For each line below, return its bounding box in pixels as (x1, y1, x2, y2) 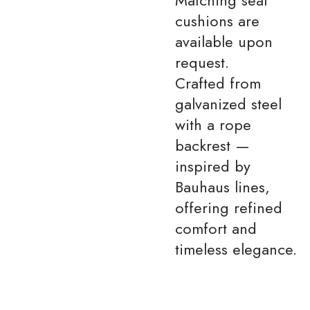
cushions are (175, 9, 260, 32)
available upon (175, 30, 273, 53)
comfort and (175, 217, 257, 239)
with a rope (175, 113, 252, 136)
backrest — (175, 134, 250, 156)
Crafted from (175, 71, 262, 94)
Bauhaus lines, (175, 175, 271, 198)
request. (175, 51, 230, 73)
